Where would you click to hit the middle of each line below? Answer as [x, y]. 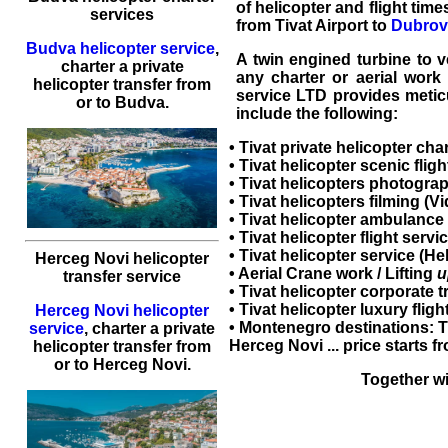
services [122, 14]
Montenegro [285, 328]
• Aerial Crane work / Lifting [333, 274]
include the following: [317, 114]
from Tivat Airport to [313, 26]
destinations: [384, 328]
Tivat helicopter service [327, 256]
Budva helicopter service [120, 48]
